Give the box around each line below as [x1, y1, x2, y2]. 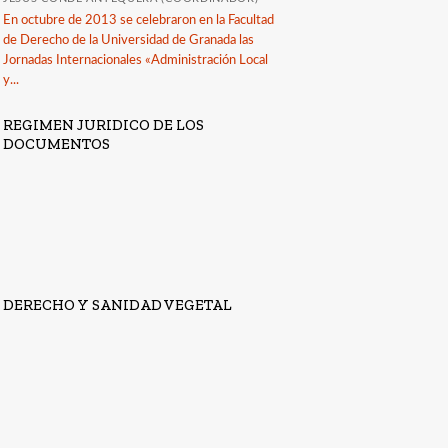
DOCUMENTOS [3, 134, 111, 153]
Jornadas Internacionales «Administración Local [3, 53, 269, 67]
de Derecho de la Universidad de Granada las [3, 33, 255, 47]
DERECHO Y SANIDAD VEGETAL [3, 295, 233, 314]
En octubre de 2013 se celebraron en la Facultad [3, 13, 275, 27]
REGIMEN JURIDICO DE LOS [3, 115, 205, 134]
